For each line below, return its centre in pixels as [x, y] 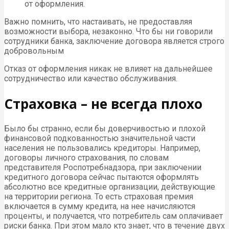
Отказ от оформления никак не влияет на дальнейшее [108, 69]
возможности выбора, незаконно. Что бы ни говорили [108, 32]
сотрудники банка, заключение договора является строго [114, 41]
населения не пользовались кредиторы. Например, [102, 148]
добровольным [34, 51]
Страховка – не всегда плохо [103, 104]
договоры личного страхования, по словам [86, 158]
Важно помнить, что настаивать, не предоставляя [98, 22]
